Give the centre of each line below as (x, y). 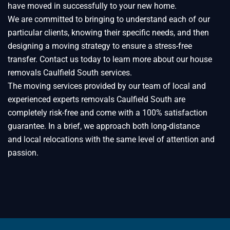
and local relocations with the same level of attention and (111, 139)
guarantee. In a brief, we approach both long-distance (104, 126)
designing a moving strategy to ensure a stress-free (100, 46)
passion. (23, 153)
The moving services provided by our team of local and (107, 86)
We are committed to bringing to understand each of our (109, 19)
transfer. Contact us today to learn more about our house (110, 59)
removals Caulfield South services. (70, 73)
